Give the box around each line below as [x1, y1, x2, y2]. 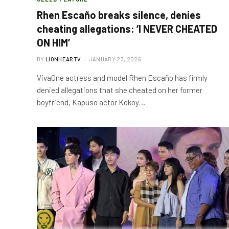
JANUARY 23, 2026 [89, 55, 141, 62]
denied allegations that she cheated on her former [37, 85, 202, 95]
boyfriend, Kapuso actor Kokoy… [37, 97, 145, 107]
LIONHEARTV [45, 55, 81, 62]
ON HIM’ [37, 36, 70, 49]
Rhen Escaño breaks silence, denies [37, 8, 201, 21]
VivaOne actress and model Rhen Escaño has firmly [37, 73, 208, 82]
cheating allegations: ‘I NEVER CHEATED [37, 22, 217, 35]
